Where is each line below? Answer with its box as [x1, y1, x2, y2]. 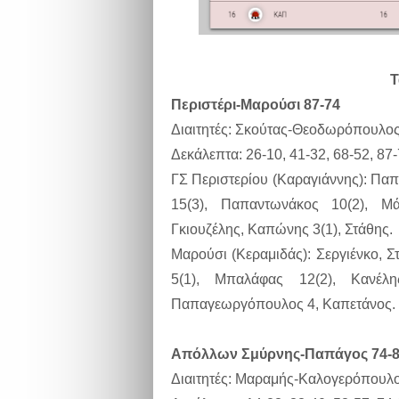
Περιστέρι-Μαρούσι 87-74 [171, 97, 340, 113]
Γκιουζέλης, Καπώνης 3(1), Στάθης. [171, 222, 393, 238]
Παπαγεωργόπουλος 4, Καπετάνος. [171, 297, 395, 313]
